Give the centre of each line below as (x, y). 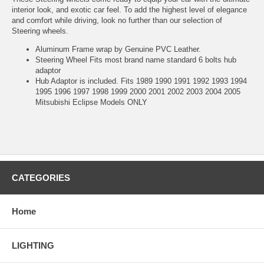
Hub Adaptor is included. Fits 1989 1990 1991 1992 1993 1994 (141, 81)
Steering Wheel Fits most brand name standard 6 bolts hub (136, 60)
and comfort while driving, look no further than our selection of (117, 20)
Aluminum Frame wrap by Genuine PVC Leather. (118, 49)
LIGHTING (33, 245)
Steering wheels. (40, 31)
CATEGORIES (41, 177)
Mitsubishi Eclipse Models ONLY (91, 102)
